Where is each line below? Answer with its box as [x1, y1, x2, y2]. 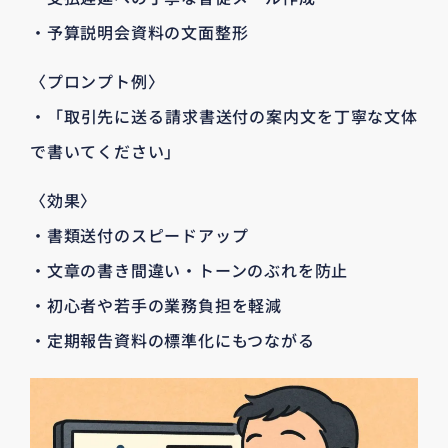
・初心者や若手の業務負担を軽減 [30, 293, 283, 318]
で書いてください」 [30, 139, 182, 164]
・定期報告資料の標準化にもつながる [30, 328, 315, 353]
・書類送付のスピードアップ [30, 223, 249, 248]
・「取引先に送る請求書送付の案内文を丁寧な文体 [30, 104, 418, 129]
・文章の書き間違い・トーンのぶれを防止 [30, 258, 349, 283]
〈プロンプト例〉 [30, 69, 165, 94]
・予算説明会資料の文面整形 [30, 19, 249, 44]
